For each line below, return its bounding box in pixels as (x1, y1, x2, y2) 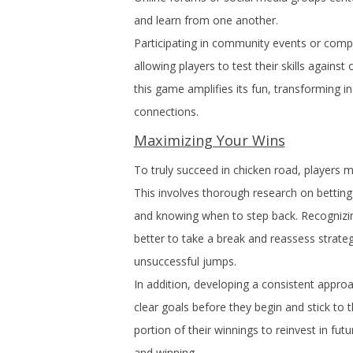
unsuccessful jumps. (133, 254, 236, 269)
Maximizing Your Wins (133, 131, 285, 150)
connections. (133, 104, 199, 119)
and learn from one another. (133, 13, 278, 28)
